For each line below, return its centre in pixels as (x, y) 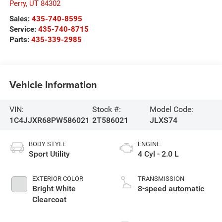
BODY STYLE (47, 144)
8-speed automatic (171, 188)
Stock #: (107, 110)
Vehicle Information (53, 85)
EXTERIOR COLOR (57, 178)
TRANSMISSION (161, 178)
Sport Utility (49, 154)
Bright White (54, 188)
